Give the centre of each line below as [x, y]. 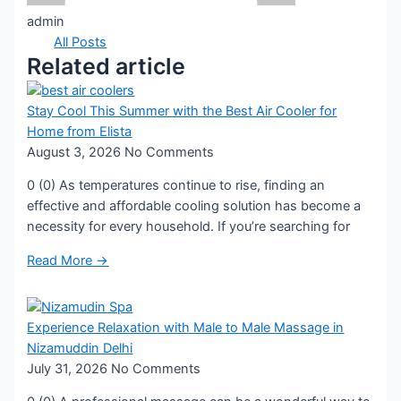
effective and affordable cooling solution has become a [194, 206]
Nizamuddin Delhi [80, 348]
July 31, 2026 [69, 368]
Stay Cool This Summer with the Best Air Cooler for [182, 111]
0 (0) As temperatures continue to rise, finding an [176, 186]
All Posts [81, 42]
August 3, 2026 [76, 152]
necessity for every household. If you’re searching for [189, 227]
